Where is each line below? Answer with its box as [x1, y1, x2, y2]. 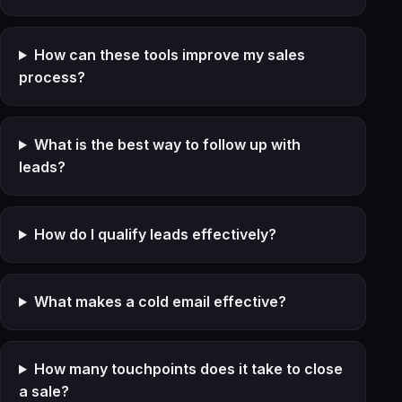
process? [19, 68, 85, 86]
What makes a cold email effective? [33, 293, 286, 310]
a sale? [19, 382, 69, 400]
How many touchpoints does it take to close [33, 360, 343, 378]
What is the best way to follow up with [33, 135, 301, 153]
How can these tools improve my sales [33, 46, 305, 64]
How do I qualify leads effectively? [33, 225, 276, 243]
